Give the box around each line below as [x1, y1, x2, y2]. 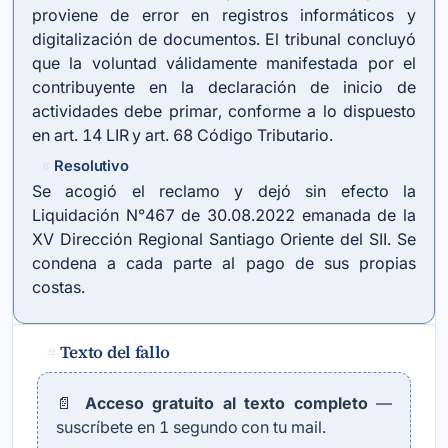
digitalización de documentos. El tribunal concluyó [32, 29, 416, 49]
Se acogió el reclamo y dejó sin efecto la [32, 181, 416, 201]
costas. [32, 277, 85, 297]
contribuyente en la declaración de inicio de [32, 77, 416, 97]
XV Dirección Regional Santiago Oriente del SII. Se [32, 229, 416, 249]
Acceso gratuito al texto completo [84, 393, 368, 413]
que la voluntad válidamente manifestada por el [32, 53, 416, 73]
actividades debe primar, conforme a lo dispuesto [32, 101, 416, 121]
